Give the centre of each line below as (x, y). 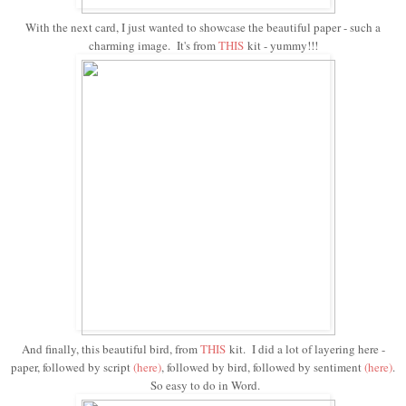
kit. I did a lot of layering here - (305, 349)
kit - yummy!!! (280, 46)
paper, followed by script (72, 367)
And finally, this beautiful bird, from (111, 349)
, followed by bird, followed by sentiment (263, 367)
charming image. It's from (153, 46)
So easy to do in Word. (203, 386)
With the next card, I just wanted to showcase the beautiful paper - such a (203, 28)
